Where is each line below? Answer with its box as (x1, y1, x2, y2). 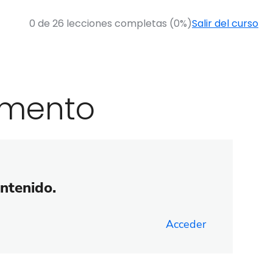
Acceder (166, 216, 207, 232)
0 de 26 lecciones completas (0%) (29, 16, 192, 30)
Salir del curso (192, 16, 258, 30)
